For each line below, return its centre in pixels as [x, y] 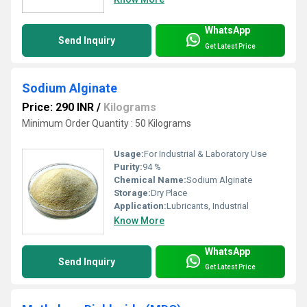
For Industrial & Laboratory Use [205, 153]
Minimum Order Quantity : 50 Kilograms [107, 124]
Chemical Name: [150, 180]
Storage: [132, 193]
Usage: [129, 153]
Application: [140, 206]
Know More [139, 220]
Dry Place [169, 193]
